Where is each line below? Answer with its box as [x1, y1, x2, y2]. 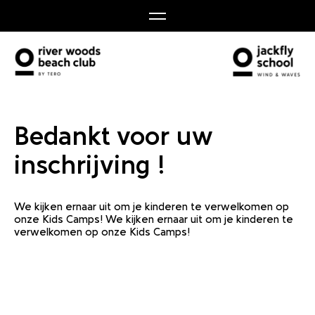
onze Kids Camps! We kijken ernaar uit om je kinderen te [14, 212, 293, 226]
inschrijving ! [14, 149, 165, 181]
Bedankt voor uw [14, 120, 213, 152]
